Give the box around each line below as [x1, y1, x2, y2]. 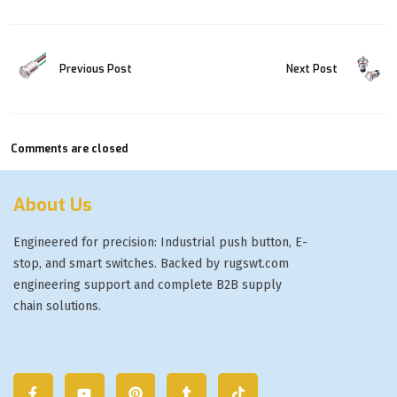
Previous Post [59, 62, 132, 77]
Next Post [286, 62, 338, 77]
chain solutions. [13, 299, 101, 315]
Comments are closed [11, 142, 128, 157]
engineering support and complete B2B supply [13, 277, 282, 293]
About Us [13, 193, 92, 218]
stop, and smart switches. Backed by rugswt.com [13, 256, 289, 272]
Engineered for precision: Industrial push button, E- [13, 235, 307, 251]
